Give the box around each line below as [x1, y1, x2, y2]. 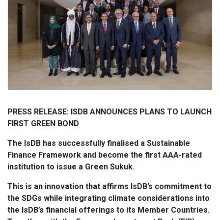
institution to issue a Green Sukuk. [7, 162, 135, 172]
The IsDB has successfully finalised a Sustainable [7, 138, 190, 148]
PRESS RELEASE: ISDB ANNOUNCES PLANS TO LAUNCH [7, 107, 212, 117]
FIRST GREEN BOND [7, 119, 79, 129]
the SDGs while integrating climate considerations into [7, 193, 210, 203]
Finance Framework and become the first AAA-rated [7, 150, 202, 160]
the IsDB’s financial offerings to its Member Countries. [7, 205, 210, 215]
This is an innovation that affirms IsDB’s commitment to [7, 182, 212, 192]
